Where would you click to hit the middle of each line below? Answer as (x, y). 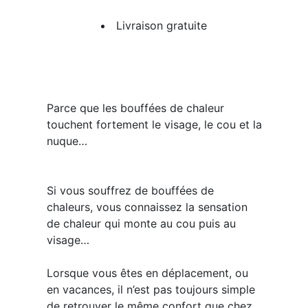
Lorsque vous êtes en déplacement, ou (147, 273)
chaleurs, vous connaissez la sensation (147, 207)
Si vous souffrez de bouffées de (130, 191)
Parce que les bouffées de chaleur (135, 108)
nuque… (67, 141)
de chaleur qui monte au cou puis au (141, 224)
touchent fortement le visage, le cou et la (154, 125)
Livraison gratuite (162, 26)
